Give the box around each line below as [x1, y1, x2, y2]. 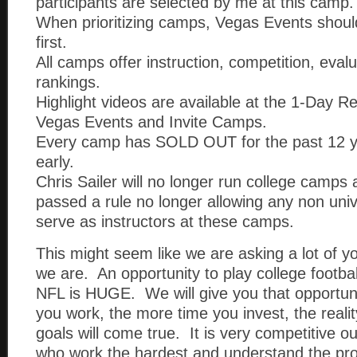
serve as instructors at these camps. [36, 213, 294, 230]
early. [36, 153, 74, 171]
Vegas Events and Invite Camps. [36, 113, 267, 131]
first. [36, 33, 67, 51]
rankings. [36, 73, 100, 91]
